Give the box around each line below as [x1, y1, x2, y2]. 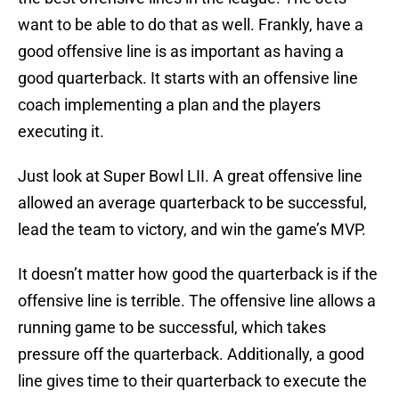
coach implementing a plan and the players [18, 95, 321, 115]
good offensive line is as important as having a [18, 42, 344, 61]
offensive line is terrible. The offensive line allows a [18, 291, 376, 311]
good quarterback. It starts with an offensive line [18, 69, 358, 88]
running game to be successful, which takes [18, 318, 326, 338]
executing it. [18, 122, 104, 142]
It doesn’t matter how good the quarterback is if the [18, 265, 378, 284]
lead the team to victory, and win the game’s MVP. [18, 220, 366, 240]
